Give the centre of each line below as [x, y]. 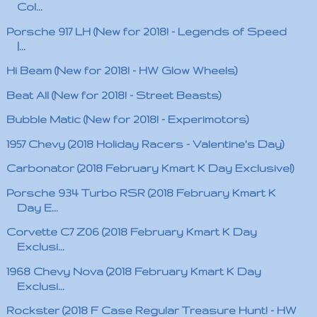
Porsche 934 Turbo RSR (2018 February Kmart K [141, 192]
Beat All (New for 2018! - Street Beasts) [114, 95]
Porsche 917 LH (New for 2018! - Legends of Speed [146, 31]
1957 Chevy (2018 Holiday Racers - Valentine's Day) [145, 144]
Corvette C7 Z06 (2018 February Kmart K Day [131, 232]
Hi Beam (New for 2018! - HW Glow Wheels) [122, 70]
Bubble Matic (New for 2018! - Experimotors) [127, 119]
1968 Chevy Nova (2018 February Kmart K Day [133, 271]
